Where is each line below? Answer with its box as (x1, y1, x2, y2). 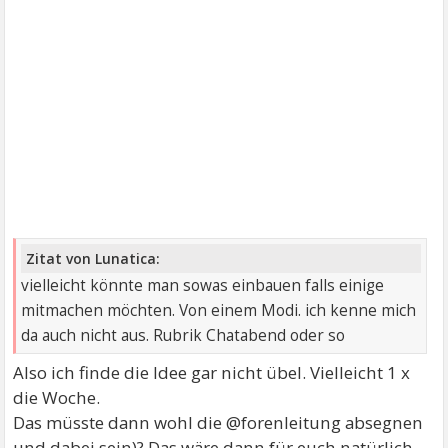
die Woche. (13, 385, 101, 409)
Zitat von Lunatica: (26, 248, 161, 268)
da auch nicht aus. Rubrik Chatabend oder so (21, 324, 346, 346)
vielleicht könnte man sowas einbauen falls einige (21, 274, 385, 296)
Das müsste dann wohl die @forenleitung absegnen (13, 410, 424, 434)
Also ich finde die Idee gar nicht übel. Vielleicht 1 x (13, 360, 411, 384)
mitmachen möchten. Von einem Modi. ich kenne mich (21, 299, 417, 321)
